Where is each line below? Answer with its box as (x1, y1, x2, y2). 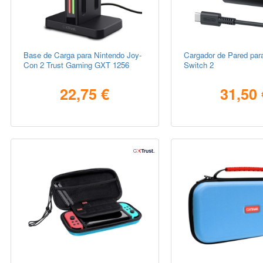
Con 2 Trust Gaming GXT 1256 (23, 59, 130, 71)
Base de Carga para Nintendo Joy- (23, 49, 142, 61)
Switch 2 (183, 59, 214, 71)
